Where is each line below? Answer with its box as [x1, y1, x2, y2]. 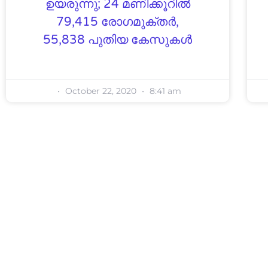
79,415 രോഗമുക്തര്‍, [56, 14, 179, 29]
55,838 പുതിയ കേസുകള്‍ [43, 32, 193, 47]
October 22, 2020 [62, 85, 139, 96]
